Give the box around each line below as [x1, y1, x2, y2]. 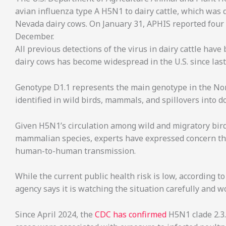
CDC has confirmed [95, 208, 166, 220]
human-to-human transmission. [15, 145, 136, 156]
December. [15, 31, 54, 42]
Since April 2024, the [15, 208, 95, 220]
